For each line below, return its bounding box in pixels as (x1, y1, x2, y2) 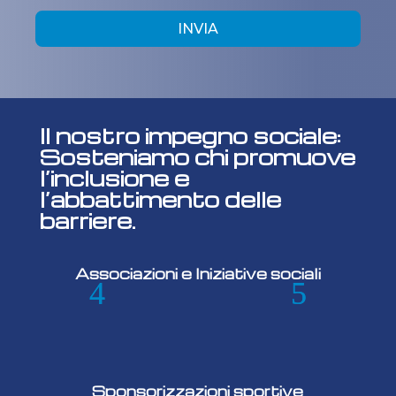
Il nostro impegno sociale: (39, 121, 340, 150)
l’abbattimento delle (39, 185, 281, 214)
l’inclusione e (39, 164, 189, 193)
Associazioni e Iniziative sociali (74, 264, 321, 284)
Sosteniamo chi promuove (39, 142, 355, 171)
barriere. (39, 206, 135, 235)
